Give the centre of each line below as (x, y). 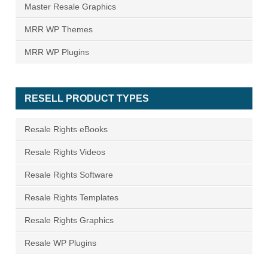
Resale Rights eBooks (66, 130)
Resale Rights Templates (71, 198)
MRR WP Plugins (57, 52)
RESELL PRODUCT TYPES (87, 99)
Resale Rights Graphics (69, 220)
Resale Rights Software (69, 175)
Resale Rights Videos (65, 152)
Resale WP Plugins (60, 243)
